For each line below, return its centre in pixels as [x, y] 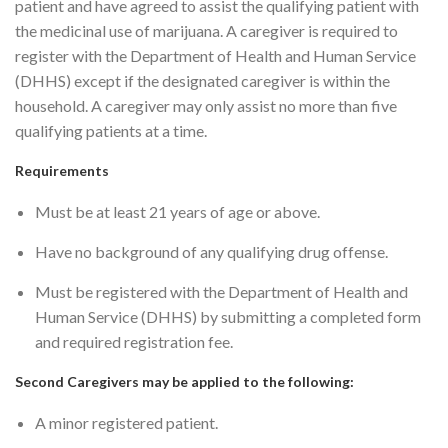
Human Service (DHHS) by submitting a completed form [228, 316]
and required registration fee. [134, 341]
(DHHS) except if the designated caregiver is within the [202, 80]
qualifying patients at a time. [111, 130]
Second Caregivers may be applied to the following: [184, 381]
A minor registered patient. [126, 422]
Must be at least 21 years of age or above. [177, 211]
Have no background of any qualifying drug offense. [211, 251]
